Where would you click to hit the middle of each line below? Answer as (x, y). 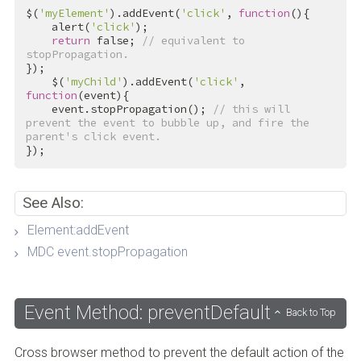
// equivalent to (193, 41)
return (71, 41)
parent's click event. (93, 137)
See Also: (54, 203)
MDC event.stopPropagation (107, 252)
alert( (71, 27)
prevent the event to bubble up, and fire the (167, 123)
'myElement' (74, 14)
